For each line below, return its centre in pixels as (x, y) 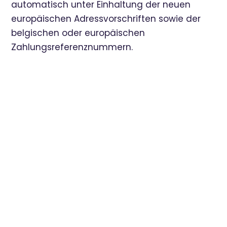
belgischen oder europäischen (78, 33)
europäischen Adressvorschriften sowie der (106, 19)
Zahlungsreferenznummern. (72, 47)
